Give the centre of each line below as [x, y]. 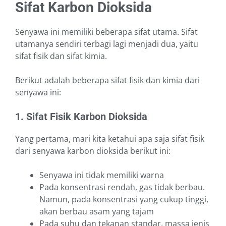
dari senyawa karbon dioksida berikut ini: [93, 151]
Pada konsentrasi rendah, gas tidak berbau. [122, 187]
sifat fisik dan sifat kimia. [61, 56]
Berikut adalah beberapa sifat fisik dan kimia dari [107, 80]
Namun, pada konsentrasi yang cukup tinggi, [124, 200]
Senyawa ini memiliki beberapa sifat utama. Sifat [106, 32]
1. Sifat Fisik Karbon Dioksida [81, 117]
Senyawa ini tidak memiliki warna [102, 175]
